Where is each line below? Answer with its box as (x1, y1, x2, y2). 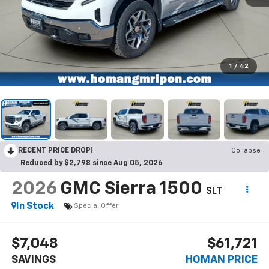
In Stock (16, 201, 54, 211)
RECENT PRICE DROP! (18, 147, 93, 154)
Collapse (231, 147, 261, 154)
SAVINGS (11, 255, 56, 266)
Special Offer (73, 202, 119, 210)
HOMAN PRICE (186, 255, 258, 266)
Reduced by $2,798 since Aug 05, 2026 (20, 159, 163, 167)
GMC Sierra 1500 (59, 180, 202, 198)
